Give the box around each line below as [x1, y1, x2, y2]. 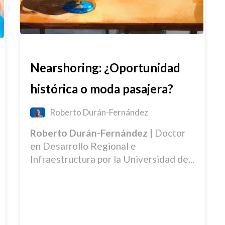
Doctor [155, 127, 186, 139]
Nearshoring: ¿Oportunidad [30, 60, 181, 75]
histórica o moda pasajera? [30, 81, 174, 96]
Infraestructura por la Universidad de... [30, 153, 195, 165]
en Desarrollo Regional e [30, 140, 137, 152]
